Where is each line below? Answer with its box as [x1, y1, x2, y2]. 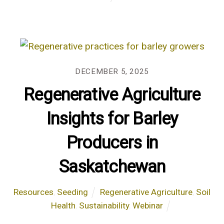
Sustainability [78, 200, 129, 210]
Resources [13, 186, 53, 197]
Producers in [66, 132, 158, 152]
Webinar [132, 200, 163, 210]
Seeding [56, 186, 88, 197]
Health [50, 200, 75, 210]
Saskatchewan [58, 156, 165, 176]
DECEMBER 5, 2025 [75, 66, 149, 76]
